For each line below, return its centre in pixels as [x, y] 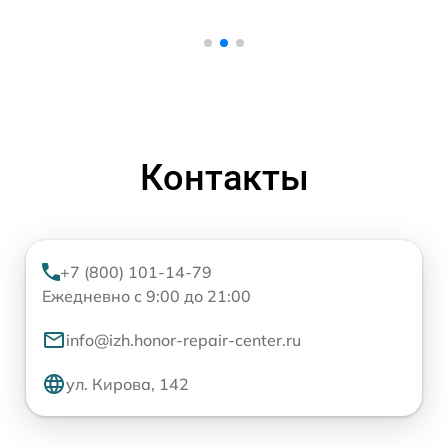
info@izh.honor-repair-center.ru [183, 340]
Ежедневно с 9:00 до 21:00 [146, 296]
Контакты [224, 178]
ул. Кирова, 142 [127, 384]
